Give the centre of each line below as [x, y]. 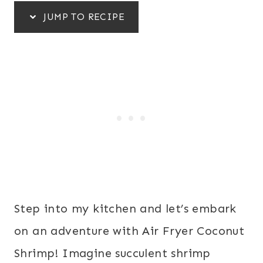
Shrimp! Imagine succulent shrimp [112, 253]
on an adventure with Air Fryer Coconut [129, 230]
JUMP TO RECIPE [82, 16]
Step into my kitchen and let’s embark [125, 208]
